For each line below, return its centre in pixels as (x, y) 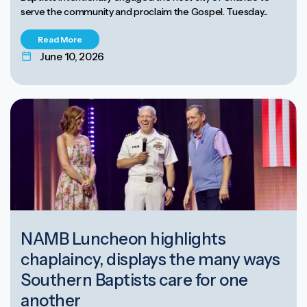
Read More (60, 40)
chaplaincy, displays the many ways (150, 259)
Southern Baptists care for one (134, 280)
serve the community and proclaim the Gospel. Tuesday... (144, 12)
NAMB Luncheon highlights (123, 239)
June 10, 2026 (72, 57)
